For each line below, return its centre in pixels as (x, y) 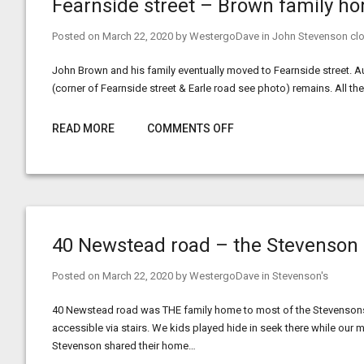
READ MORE (83, 128)
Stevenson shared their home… (124, 346)
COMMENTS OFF (191, 128)
